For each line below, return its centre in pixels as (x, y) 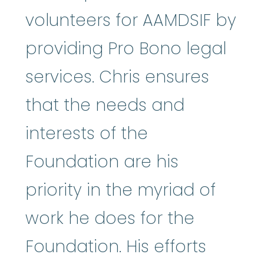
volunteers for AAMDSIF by (131, 21)
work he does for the (110, 219)
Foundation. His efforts (116, 247)
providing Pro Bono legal (126, 49)
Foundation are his (102, 162)
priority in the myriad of (121, 190)
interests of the (87, 134)
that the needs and (105, 105)
